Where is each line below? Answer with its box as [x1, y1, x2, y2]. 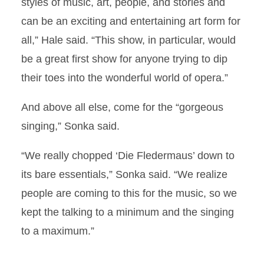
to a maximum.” [21, 225, 94, 237]
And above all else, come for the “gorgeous [21, 101, 223, 113]
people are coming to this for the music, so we [21, 187, 237, 199]
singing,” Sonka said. [21, 120, 120, 132]
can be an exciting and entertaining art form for [21, 15, 240, 27]
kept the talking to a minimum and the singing [21, 206, 234, 218]
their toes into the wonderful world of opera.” [21, 72, 228, 84]
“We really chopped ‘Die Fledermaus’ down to [21, 150, 235, 161]
